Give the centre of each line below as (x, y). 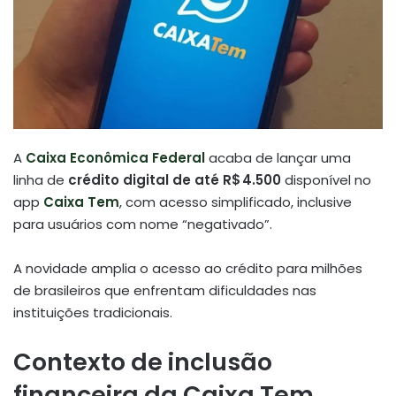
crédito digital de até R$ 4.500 (175, 179)
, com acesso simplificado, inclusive (236, 202)
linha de (41, 179)
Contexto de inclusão (143, 362)
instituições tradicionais (91, 312)
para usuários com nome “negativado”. (143, 224)
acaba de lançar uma (278, 157)
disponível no (326, 179)
